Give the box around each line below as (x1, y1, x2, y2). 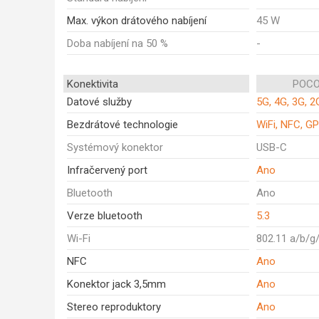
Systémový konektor (67, 141, 163, 154)
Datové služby (67, 95, 132, 108)
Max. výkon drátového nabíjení (67, 14, 206, 27)
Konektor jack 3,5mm (67, 278, 166, 291)
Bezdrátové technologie (67, 118, 178, 131)
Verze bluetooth (67, 209, 142, 222)
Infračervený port (67, 164, 147, 177)
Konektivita (67, 78, 118, 90)
